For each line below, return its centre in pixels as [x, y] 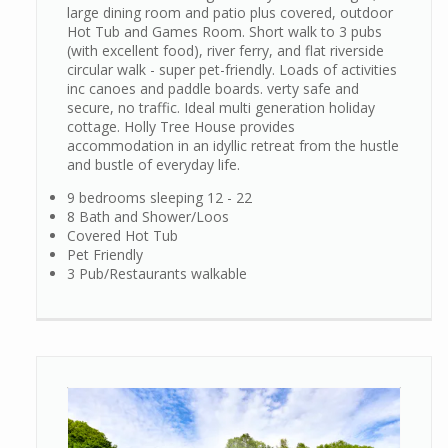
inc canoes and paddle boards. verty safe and [213, 89]
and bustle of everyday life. [153, 165]
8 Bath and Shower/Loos [148, 217]
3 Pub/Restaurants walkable [157, 274]
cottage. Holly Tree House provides [181, 127]
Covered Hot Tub [122, 236]
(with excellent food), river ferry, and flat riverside [225, 51]
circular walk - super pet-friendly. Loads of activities [232, 70]
